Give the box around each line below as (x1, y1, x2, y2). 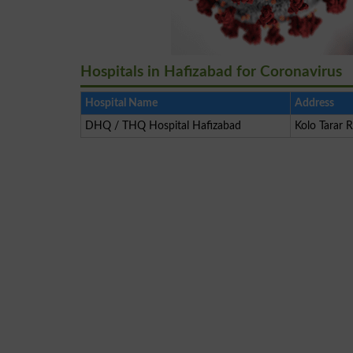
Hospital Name (85, 97, 158, 109)
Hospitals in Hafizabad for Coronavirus (80, 65, 342, 80)
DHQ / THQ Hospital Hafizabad (85, 120, 241, 132)
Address (295, 97, 334, 109)
